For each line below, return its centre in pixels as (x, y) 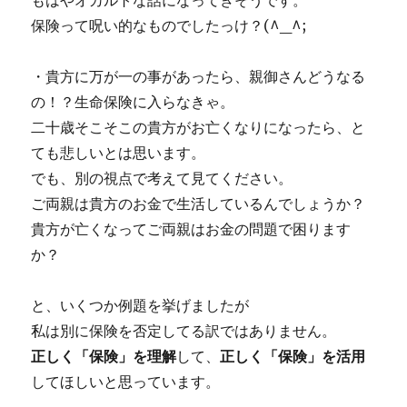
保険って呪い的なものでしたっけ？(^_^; (169, 25)
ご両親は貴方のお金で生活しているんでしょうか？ (199, 203)
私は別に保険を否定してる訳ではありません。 (184, 331)
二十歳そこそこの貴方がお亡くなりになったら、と (199, 127)
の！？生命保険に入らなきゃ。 (133, 102)
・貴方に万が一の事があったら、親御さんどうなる (199, 76)
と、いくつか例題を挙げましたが (140, 305)
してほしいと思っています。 (126, 382)
